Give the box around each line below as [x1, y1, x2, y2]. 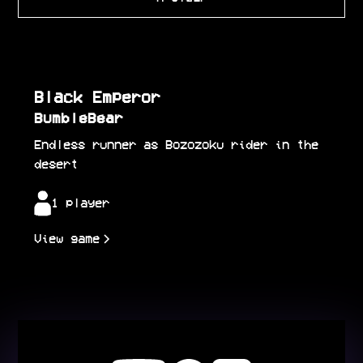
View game [34, 232, 100, 246]
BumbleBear [34, 111, 124, 126]
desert [34, 157, 79, 171]
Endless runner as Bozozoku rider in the [34, 138, 319, 152]
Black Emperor [34, 89, 161, 105]
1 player [50, 196, 109, 210]
